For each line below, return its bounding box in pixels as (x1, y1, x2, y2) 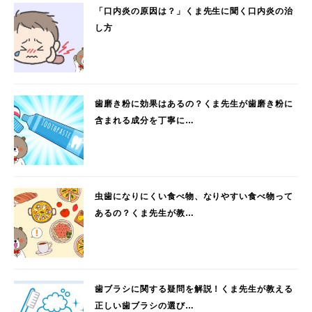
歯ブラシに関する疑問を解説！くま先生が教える (95, 284, 294, 295)
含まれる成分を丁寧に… (95, 116, 194, 126)
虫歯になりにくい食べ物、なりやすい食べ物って (95, 192, 294, 202)
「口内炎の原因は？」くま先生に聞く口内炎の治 (95, 6, 294, 17)
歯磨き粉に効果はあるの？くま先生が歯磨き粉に (95, 99, 294, 109)
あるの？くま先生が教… (95, 208, 194, 219)
